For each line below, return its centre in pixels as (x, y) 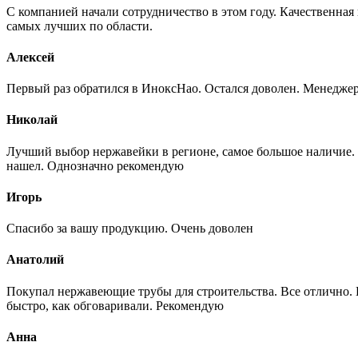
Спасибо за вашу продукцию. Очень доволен (130, 229)
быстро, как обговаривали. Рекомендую (115, 305)
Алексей (30, 57)
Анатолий (35, 260)
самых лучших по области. (80, 26)
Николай (32, 120)
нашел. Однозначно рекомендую (95, 165)
